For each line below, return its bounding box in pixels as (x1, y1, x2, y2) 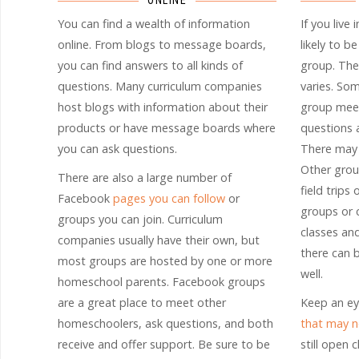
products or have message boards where (58, 120, 276, 136)
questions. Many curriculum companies (58, 79, 262, 95)
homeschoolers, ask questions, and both (58, 316, 273, 332)
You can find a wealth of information (58, 16, 250, 32)
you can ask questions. (58, 141, 177, 157)
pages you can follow (113, 191, 225, 207)
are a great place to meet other (58, 295, 226, 311)
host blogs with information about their (58, 99, 268, 115)
